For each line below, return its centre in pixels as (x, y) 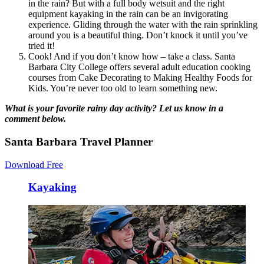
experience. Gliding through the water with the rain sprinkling (143, 25)
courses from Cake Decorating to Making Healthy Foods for (140, 78)
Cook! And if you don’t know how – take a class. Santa (132, 57)
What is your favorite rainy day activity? (81, 108)
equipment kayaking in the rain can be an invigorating (128, 14)
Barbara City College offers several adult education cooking (139, 67)
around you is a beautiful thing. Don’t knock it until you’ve (138, 35)
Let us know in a (191, 108)
